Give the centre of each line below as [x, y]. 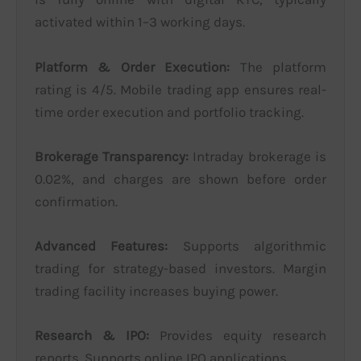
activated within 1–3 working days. [140, 22]
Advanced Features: [101, 245]
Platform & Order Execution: [132, 66]
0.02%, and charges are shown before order [180, 178]
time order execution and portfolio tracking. [169, 112]
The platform [278, 66]
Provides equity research [238, 336]
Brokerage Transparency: [112, 156]
